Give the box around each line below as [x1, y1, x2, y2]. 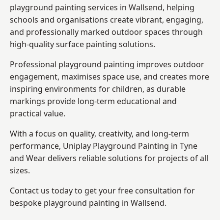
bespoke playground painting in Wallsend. [10, 197, 166, 208]
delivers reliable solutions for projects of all [46, 152, 208, 164]
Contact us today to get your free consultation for [10, 185, 195, 196]
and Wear [10, 152, 46, 164]
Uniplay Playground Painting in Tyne [63, 140, 197, 151]
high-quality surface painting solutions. [10, 38, 155, 50]
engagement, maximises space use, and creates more [10, 71, 209, 82]
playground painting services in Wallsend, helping [10, 1, 194, 13]
